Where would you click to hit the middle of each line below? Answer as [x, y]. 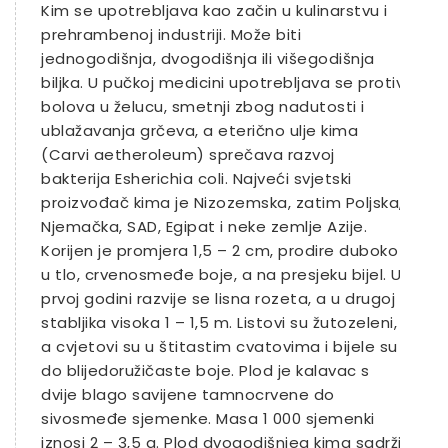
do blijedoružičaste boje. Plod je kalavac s [205, 370]
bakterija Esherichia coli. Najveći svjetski [196, 178]
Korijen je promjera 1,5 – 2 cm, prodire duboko [219, 250]
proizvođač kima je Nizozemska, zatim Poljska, [222, 202]
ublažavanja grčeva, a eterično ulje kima [199, 130]
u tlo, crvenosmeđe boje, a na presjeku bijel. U [221, 274]
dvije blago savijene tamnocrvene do [188, 394]
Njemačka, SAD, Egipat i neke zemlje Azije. [204, 226]
